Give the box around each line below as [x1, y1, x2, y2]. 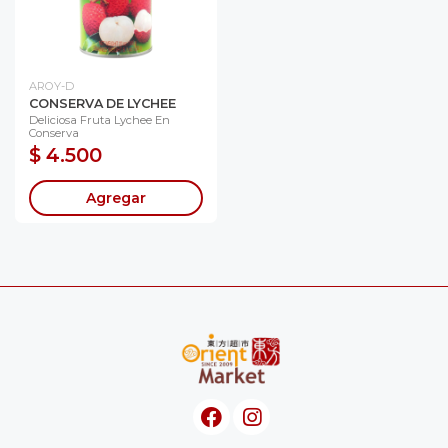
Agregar [86, 188, 146, 207]
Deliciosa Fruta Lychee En [29, 112, 170, 127]
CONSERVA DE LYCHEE [29, 95, 176, 111]
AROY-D [29, 78, 74, 93]
